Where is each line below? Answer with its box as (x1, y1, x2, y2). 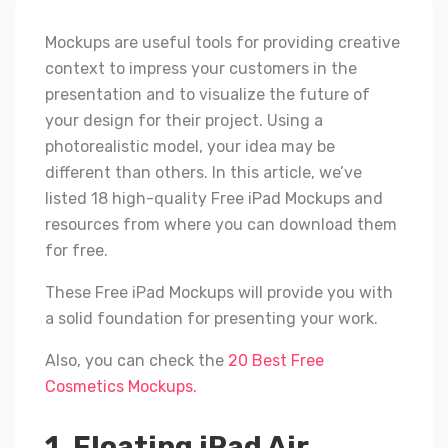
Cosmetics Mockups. (45, 377, 197, 397)
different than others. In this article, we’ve (45, 163, 362, 183)
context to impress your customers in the (45, 59, 357, 79)
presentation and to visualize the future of (45, 85, 370, 105)
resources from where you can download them (45, 215, 397, 235)
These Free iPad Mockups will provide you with (45, 283, 393, 303)
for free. (45, 241, 108, 261)
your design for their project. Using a (45, 111, 323, 131)
